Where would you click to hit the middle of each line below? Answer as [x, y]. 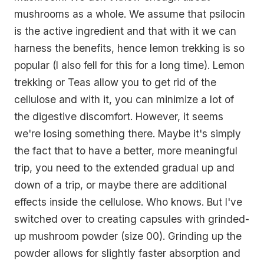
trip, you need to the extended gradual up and [124, 168]
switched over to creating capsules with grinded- [132, 219]
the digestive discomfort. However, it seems [119, 117]
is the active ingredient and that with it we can [125, 31]
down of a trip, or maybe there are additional [121, 185]
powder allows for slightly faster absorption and [127, 253]
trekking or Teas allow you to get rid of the [115, 82]
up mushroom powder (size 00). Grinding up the [128, 236]
